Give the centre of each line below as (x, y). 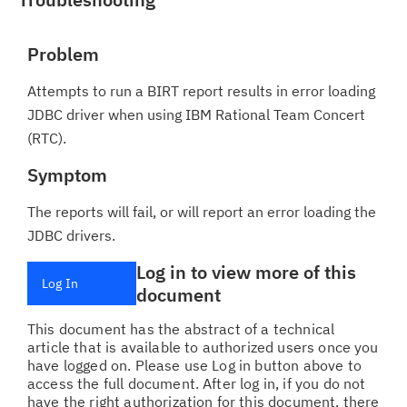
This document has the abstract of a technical (181, 329)
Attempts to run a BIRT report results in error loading (201, 91)
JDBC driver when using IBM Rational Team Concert (196, 114)
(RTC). (47, 138)
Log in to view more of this (246, 272)
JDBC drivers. (71, 235)
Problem (63, 54)
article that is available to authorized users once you (203, 347)
